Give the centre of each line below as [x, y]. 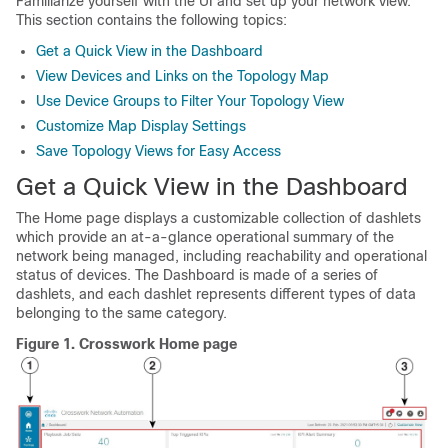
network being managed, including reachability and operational [221, 256]
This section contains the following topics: [151, 20]
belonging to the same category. [121, 313]
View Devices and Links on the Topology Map [182, 76]
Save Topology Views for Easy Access [158, 151]
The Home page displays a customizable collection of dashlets [218, 218]
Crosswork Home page [158, 344]
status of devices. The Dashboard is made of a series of [197, 275]
